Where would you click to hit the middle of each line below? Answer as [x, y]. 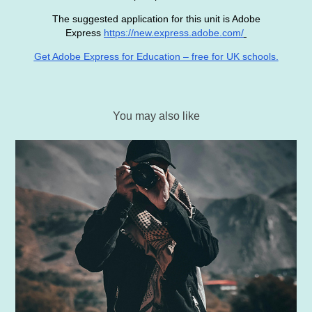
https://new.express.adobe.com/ [174, 32]
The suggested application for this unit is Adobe [156, 18]
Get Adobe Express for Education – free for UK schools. [156, 56]
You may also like [156, 116]
